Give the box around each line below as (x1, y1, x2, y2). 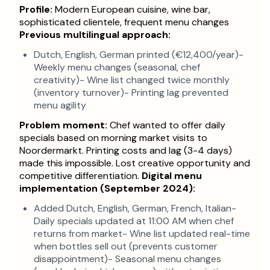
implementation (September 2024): (19, 182, 195, 195)
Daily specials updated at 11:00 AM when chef (34, 215, 234, 228)
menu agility (34, 99, 86, 112)
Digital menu (142, 169, 202, 183)
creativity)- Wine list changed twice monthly (34, 74, 230, 87)
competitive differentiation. (19, 169, 142, 183)
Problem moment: (19, 119, 107, 132)
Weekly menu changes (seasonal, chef (34, 61, 200, 74)
